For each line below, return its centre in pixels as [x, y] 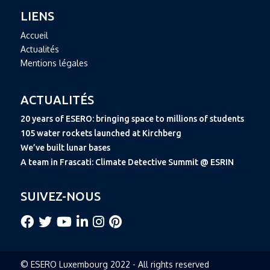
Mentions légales [54, 63]
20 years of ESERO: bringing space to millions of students [132, 119]
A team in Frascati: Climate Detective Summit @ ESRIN [127, 162]
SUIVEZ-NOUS [60, 196]
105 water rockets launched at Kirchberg [101, 133]
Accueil [34, 36]
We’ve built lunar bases [65, 148]
